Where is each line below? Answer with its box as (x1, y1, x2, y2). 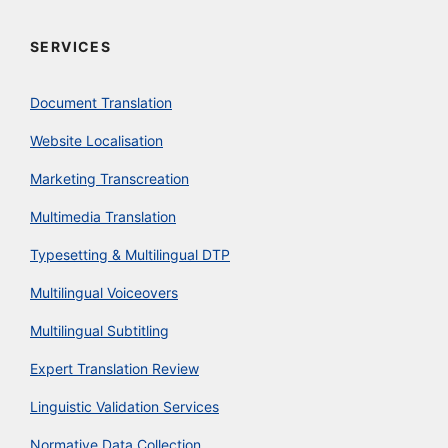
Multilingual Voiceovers (30, 283, 178, 301)
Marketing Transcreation (30, 169, 189, 187)
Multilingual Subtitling (30, 321, 169, 339)
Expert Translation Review (30, 359, 199, 377)
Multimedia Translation (30, 207, 176, 225)
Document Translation (30, 93, 172, 111)
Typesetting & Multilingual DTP (30, 245, 230, 263)
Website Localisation (30, 131, 163, 149)
